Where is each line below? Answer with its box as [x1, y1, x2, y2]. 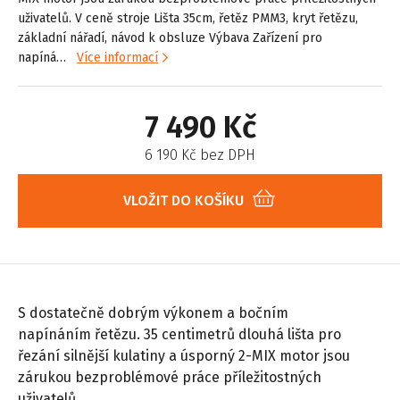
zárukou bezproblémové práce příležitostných [18, 368, 321, 386]
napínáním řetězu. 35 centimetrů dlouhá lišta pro [18, 325, 341, 343]
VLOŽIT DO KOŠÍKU [122, 192, 244, 209]
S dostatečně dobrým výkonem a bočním [18, 304, 288, 321]
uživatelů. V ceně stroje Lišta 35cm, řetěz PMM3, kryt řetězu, [18, 11, 358, 26]
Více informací [77, 50, 158, 65]
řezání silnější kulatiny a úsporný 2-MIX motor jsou [18, 346, 350, 364]
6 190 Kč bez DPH [145, 146, 255, 163]
